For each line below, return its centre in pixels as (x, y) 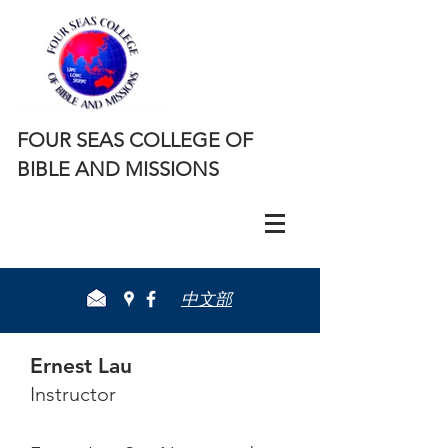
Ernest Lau (81, 365)
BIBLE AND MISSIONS (118, 169)
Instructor (73, 394)
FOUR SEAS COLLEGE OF (135, 140)
